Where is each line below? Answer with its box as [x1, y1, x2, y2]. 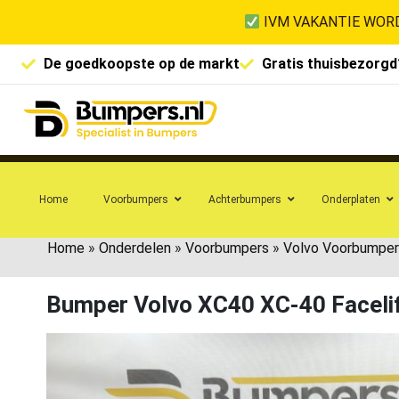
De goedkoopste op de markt [44, 55, 240, 72]
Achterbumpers [208, 192, 281, 206]
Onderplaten [322, 192, 380, 206]
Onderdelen [99, 239, 171, 256]
